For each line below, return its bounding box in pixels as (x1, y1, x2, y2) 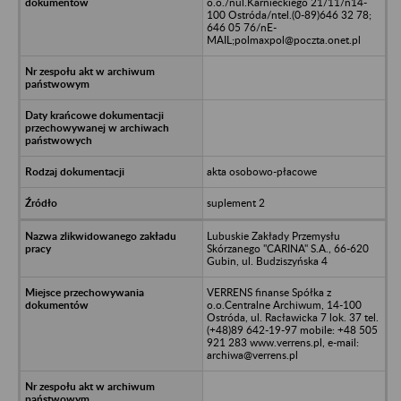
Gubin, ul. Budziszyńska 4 (206, 253, 328, 268)
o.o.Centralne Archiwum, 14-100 (206, 297, 362, 311)
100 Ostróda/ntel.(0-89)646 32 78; (206, 7, 371, 21)
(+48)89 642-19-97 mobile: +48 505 (206, 322, 378, 337)
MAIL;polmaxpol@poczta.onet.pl (206, 32, 361, 47)
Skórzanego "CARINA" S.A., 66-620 (206, 241, 369, 255)
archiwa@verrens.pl (206, 347, 298, 362)
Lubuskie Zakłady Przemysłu (206, 228, 340, 243)
